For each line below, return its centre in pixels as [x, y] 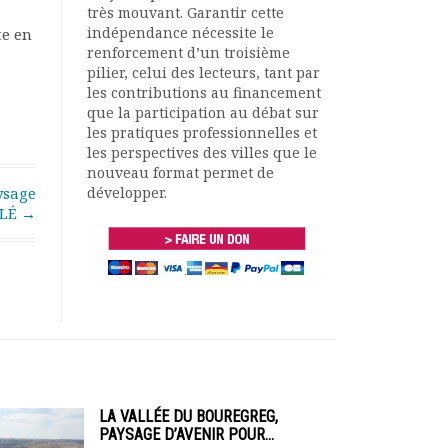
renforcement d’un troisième [188, 52]
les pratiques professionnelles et [202, 132]
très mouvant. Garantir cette [185, 12]
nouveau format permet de [180, 172]
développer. [127, 192]
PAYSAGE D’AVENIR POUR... [186, 434]
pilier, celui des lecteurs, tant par [203, 72]
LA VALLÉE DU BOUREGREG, [188, 416]
